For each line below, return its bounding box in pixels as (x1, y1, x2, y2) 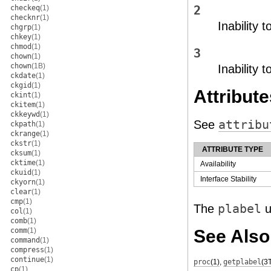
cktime (10, 158, 36, 167)
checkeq (10, 4, 40, 12)
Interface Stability (200, 175, 256, 183)
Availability (200, 160, 236, 168)
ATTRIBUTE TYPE (202, 145, 263, 154)
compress (10, 246, 44, 254)
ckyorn (10, 178, 36, 186)
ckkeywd (10, 110, 40, 119)
